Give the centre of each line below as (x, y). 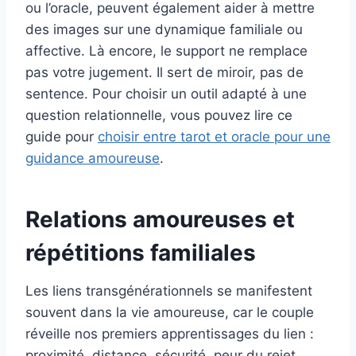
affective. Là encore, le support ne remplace (166, 51)
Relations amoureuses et (160, 220)
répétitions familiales (141, 253)
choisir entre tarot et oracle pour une (214, 137)
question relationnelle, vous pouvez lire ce (159, 116)
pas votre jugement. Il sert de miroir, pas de (164, 73)
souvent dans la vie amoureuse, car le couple (170, 313)
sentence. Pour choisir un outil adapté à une (166, 94)
